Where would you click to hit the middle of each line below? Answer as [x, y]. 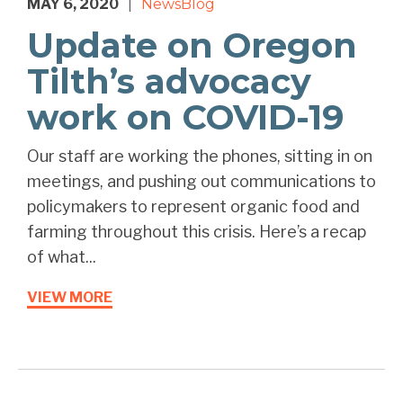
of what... [62, 257]
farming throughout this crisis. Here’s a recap [197, 232]
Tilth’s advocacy [169, 82]
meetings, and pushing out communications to [201, 182]
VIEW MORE [70, 298]
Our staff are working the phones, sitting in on [200, 157]
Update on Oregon [192, 46]
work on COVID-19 [185, 118]
